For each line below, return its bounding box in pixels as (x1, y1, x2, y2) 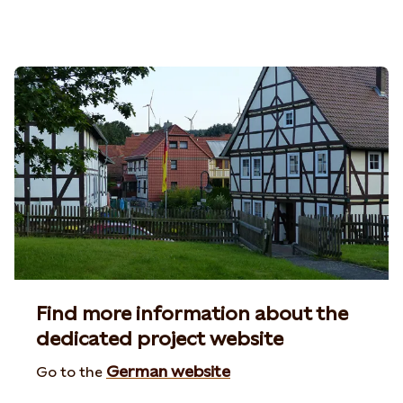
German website (106, 362, 230, 381)
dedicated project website (36, 327, 283, 350)
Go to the (36, 363, 106, 381)
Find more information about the (36, 302, 348, 325)
